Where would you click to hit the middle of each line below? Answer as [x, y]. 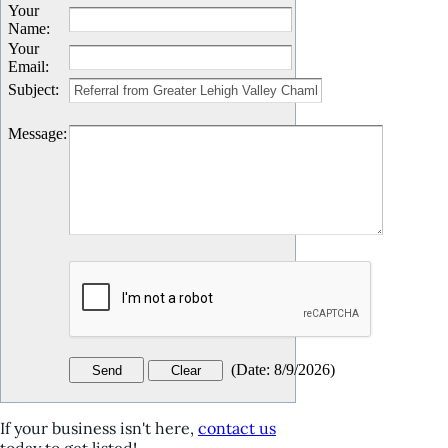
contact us [237, 428]
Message [35, 133]
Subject [31, 89]
